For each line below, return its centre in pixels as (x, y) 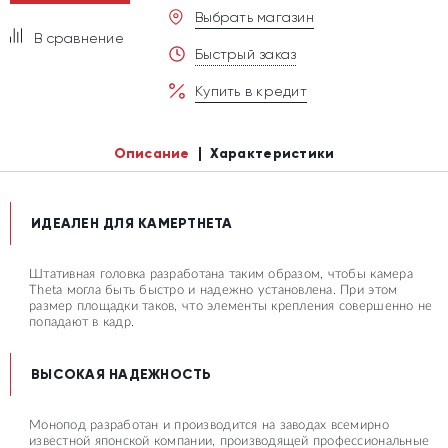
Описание (151, 153)
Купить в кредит (251, 91)
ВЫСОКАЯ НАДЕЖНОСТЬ (121, 374)
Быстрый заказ (246, 54)
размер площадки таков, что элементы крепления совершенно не (231, 306)
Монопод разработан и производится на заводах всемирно (209, 425)
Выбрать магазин (254, 17)
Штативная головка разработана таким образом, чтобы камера (221, 274)
